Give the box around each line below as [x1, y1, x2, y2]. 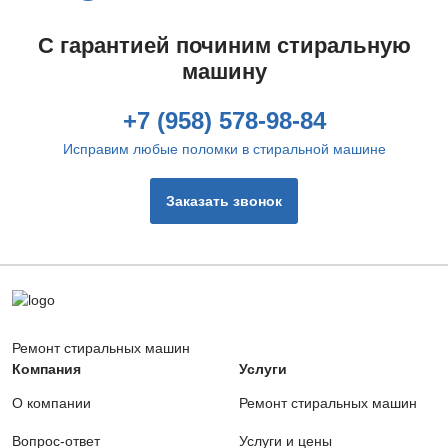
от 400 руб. [242, 278, 320, 294]
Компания [12, 361, 81, 377]
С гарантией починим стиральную [37, 33, 411, 58]
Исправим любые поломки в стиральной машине [62, 141, 386, 157]
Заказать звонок [166, 193, 282, 209]
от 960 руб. [23, 278, 101, 294]
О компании [12, 395, 91, 411]
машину [181, 59, 267, 84]
